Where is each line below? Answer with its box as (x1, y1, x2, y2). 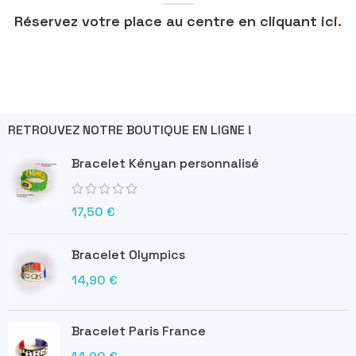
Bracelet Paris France (72, 323, 206, 340)
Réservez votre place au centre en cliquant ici (14, 12, 338, 31)
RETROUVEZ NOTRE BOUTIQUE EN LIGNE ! (8, 122, 252, 139)
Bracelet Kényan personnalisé (72, 155, 259, 172)
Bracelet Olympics (72, 246, 185, 264)
